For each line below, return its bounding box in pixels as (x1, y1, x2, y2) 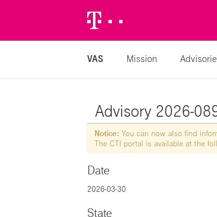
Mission (126, 53, 157, 64)
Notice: (94, 128, 119, 138)
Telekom (122, 12, 150, 21)
